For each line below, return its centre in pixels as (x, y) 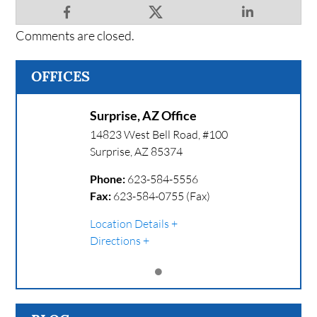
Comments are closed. (75, 36)
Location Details (129, 224)
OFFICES (61, 76)
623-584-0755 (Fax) (161, 196)
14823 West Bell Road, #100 (158, 135)
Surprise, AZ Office (143, 116)
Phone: (107, 179)
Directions (115, 241)
